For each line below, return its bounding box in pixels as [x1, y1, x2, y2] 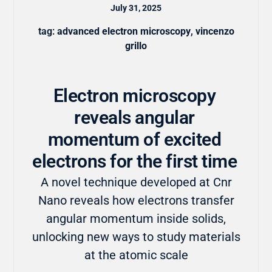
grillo [125, 39, 147, 52]
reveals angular [74, 106, 195, 128]
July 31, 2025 [110, 2, 161, 13]
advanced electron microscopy [56, 25, 191, 37]
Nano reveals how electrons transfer [38, 192, 234, 208]
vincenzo [195, 25, 234, 37]
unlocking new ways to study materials [32, 229, 240, 244]
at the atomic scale [84, 247, 188, 262]
